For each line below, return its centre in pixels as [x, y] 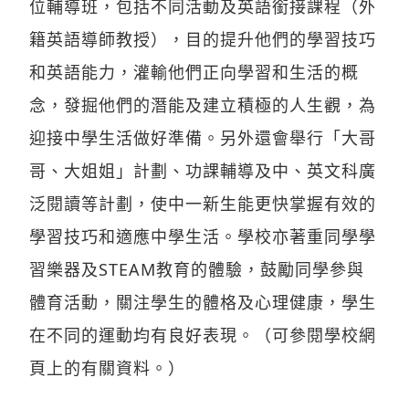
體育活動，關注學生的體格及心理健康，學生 [203, 302]
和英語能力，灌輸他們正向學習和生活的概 [194, 72]
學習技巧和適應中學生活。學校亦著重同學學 [203, 236]
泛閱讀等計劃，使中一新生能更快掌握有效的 [203, 203]
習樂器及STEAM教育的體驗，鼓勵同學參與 [197, 269]
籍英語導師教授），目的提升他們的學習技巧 [203, 39]
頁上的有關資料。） [107, 367]
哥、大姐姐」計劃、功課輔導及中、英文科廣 [203, 170]
